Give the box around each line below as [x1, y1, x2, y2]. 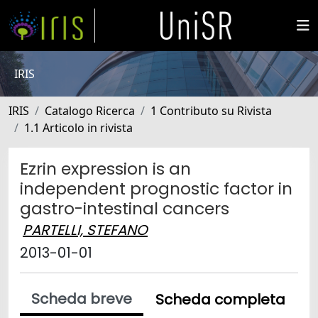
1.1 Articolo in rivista [24, 120, 133, 136]
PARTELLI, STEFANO [23, 220, 148, 240]
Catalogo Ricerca [45, 103, 135, 119]
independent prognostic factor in [20, 177, 292, 200]
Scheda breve [31, 289, 132, 309]
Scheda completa [155, 290, 285, 309]
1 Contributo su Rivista [150, 103, 272, 119]
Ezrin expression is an [20, 157, 191, 180]
